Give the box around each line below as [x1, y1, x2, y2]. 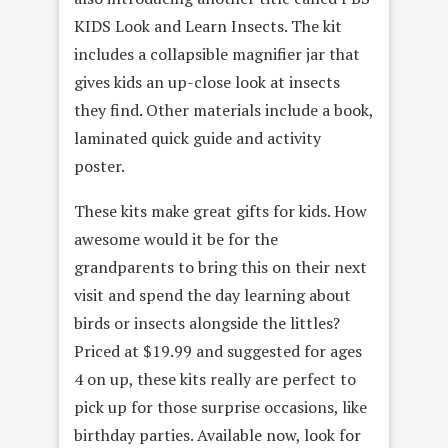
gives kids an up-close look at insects [74, 71, 340, 94]
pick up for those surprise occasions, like [74, 396, 367, 419]
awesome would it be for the [74, 228, 278, 251]
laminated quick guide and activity [74, 127, 321, 150]
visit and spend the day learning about [74, 284, 351, 307]
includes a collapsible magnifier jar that [74, 43, 360, 66]
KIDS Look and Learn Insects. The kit [74, 15, 342, 38]
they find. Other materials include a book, [74, 99, 373, 122]
